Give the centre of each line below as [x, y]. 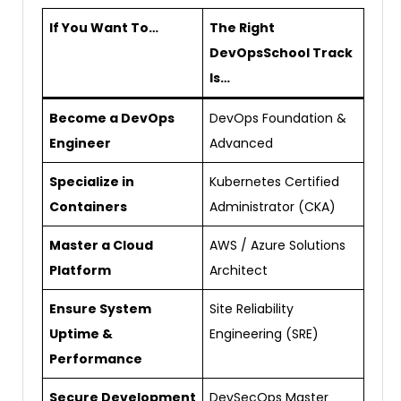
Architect [239, 271]
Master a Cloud [101, 246]
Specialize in [92, 182]
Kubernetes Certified [274, 182]
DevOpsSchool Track [281, 53]
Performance [96, 359]
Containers [88, 207]
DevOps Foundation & [278, 119]
